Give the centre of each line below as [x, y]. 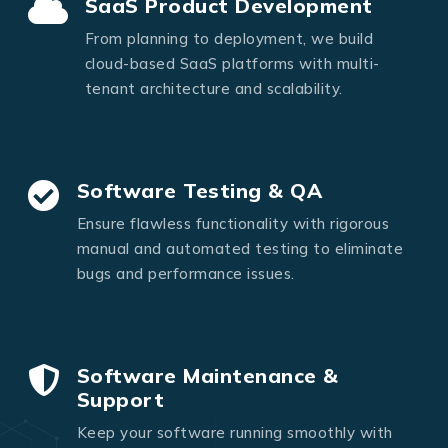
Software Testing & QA [199, 190]
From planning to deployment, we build [228, 38]
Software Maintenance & [207, 376]
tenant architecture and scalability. [213, 88]
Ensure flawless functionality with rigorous [232, 223]
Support [120, 400]
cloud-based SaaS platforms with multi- [232, 63]
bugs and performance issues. [185, 273]
